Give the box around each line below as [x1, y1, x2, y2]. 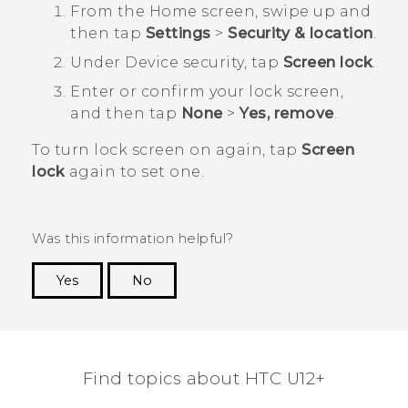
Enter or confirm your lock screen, [70, 83, 343, 101]
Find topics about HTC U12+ [82, 368, 326, 390]
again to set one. [65, 163, 204, 181]
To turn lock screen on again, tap [32, 141, 301, 159]
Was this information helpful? [32, 230, 234, 248]
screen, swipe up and [197, 3, 371, 21]
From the [70, 3, 149, 21]
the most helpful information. [171, 319, 376, 336]
